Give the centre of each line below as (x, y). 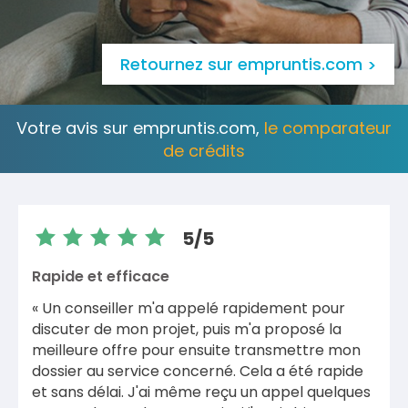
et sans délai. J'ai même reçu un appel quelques (201, 392)
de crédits (204, 150)
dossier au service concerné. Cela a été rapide (198, 371)
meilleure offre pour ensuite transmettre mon (196, 350)
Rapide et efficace (101, 276)
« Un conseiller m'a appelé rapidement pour (189, 308)
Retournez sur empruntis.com (241, 64)
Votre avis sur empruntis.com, (140, 127)
